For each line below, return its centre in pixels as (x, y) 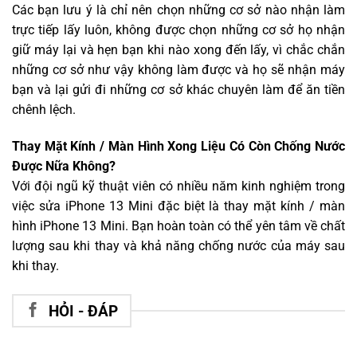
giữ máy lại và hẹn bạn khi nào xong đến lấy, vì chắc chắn (178, 50)
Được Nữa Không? (64, 167)
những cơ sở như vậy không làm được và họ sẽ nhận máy (178, 70)
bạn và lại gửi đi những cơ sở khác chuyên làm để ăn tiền (178, 90)
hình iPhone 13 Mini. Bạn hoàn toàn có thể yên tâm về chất (178, 226)
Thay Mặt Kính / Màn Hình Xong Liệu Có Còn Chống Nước (178, 147)
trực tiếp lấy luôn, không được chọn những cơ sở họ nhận (178, 30)
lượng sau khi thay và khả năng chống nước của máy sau (178, 246)
